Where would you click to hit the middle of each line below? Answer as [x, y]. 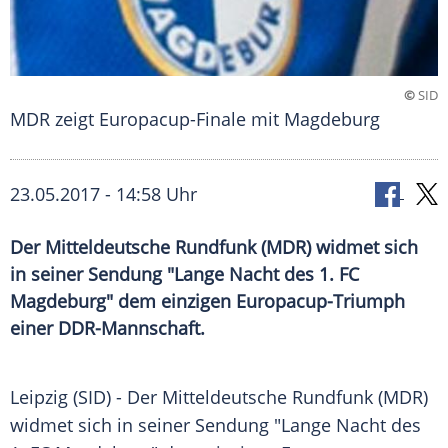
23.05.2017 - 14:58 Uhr [103, 194]
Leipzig [39, 397]
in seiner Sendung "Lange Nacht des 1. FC [184, 274]
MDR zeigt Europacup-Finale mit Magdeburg [195, 119]
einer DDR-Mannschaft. [107, 328]
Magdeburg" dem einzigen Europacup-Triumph [207, 301]
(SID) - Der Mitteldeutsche [180, 397]
